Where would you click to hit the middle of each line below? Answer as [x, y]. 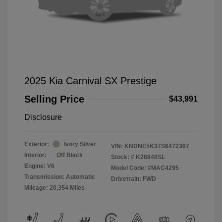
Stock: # [123, 157]
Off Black [70, 155]
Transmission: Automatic [60, 177]
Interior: [35, 155]
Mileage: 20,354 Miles [55, 188]
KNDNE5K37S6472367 [157, 146]
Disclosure [43, 117]
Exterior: [37, 144]
